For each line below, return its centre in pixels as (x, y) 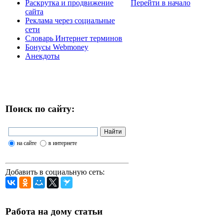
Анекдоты (42, 56)
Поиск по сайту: (40, 109)
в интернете (62, 143)
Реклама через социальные (70, 21)
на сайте (26, 143)
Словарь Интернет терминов (74, 38)
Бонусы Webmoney (57, 47)
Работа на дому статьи (54, 212)
